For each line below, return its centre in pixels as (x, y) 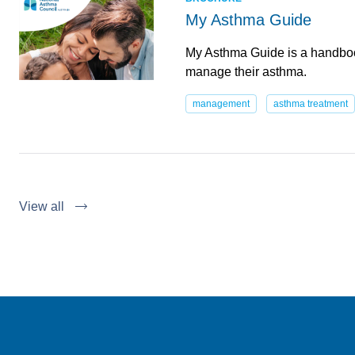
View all (42, 206)
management (221, 104)
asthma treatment (310, 104)
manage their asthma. (246, 72)
